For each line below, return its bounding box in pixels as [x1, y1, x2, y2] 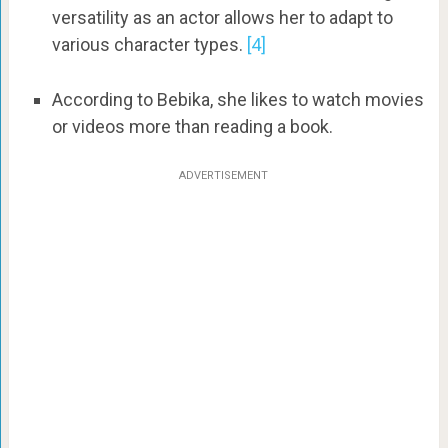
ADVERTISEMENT [179, 169, 269, 183]
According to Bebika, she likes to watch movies [51, 88, 424, 110]
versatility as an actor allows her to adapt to [51, 6, 393, 28]
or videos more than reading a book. [51, 115, 333, 137]
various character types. [51, 33, 247, 55]
